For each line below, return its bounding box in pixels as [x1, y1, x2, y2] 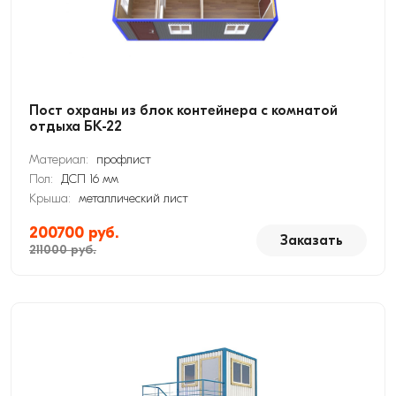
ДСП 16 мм [61, 171, 118, 187]
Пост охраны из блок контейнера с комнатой [29, 103, 338, 118]
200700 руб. [29, 224, 118, 242]
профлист [96, 152, 151, 167]
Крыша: [29, 191, 74, 206]
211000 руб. [29, 242, 96, 257]
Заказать [280, 232, 343, 248]
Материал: [29, 152, 92, 167]
